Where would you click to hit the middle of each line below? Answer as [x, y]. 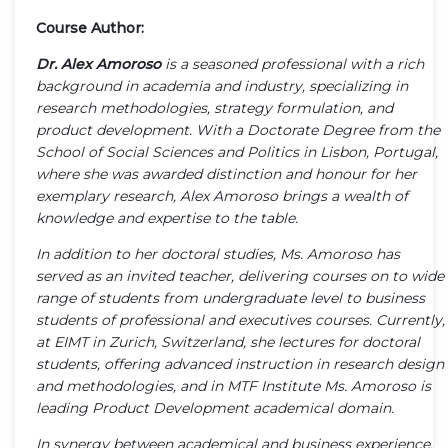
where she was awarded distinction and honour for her [226, 173]
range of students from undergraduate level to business [230, 297]
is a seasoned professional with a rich [292, 63]
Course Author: [90, 27]
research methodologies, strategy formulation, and [214, 107]
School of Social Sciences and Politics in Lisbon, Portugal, [237, 151]
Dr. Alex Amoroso [98, 63]
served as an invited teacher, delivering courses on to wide [240, 275]
